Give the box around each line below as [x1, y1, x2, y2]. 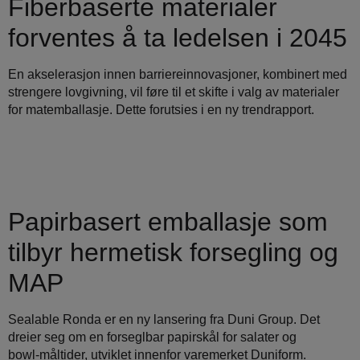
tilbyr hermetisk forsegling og [8, 237, 338, 267]
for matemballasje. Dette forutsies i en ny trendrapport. [8, 103, 314, 117]
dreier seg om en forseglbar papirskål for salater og [8, 329, 297, 344]
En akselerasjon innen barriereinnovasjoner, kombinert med [8, 67, 347, 82]
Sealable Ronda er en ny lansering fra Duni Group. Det [8, 312, 320, 326]
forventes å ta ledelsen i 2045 [8, 23, 347, 53]
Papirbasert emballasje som [8, 207, 328, 236]
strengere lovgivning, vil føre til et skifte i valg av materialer [8, 85, 339, 100]
